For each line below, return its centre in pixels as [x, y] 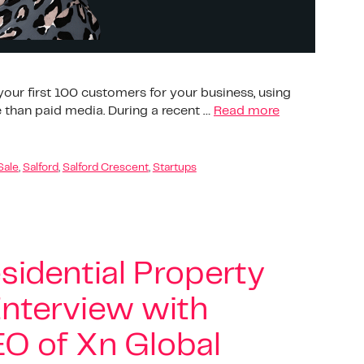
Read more [247, 110]
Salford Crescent [105, 167]
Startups [174, 167]
